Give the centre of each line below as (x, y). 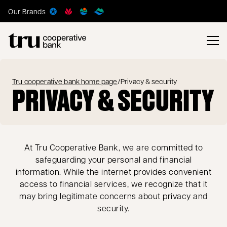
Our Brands (27, 11)
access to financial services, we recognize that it (113, 184)
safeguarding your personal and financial (113, 159)
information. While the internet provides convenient (113, 172)
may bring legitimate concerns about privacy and (113, 196)
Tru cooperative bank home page (65, 81)
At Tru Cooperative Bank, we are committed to (113, 147)
